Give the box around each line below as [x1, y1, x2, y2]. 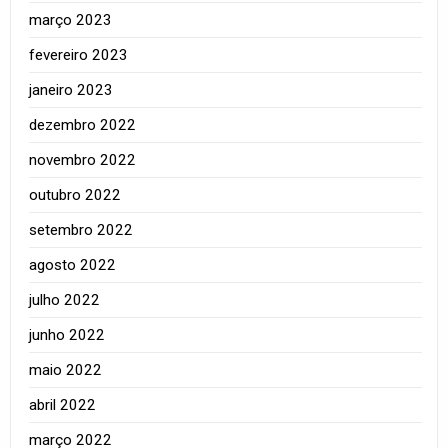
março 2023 [29, 10, 113, 29]
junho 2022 [29, 325, 106, 344]
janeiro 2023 [29, 80, 114, 99]
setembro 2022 [29, 220, 134, 239]
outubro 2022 [29, 185, 122, 204]
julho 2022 [29, 290, 101, 309]
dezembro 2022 [29, 115, 137, 134]
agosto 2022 [29, 255, 117, 274]
